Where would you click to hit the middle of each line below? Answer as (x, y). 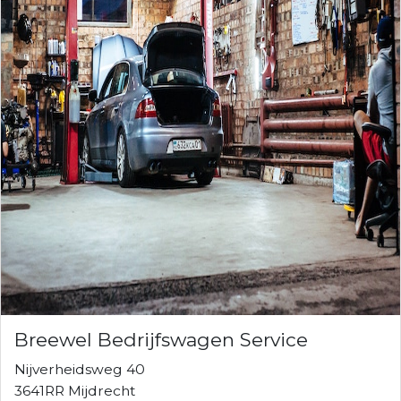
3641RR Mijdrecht (75, 390)
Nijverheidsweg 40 (80, 369)
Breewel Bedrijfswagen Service (161, 339)
